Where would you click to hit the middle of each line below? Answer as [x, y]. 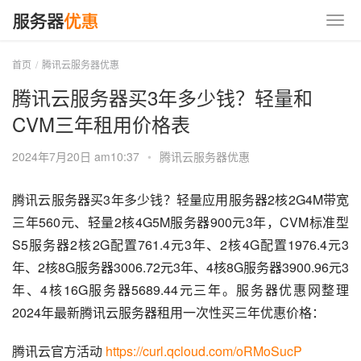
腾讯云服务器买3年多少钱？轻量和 [162, 97]
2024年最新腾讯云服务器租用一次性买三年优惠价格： [168, 312]
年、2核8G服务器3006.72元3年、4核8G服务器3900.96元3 [180, 267]
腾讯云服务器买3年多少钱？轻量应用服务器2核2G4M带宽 [180, 199]
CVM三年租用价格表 [101, 124]
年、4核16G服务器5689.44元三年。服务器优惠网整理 [180, 290]
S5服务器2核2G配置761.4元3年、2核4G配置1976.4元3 [180, 245]
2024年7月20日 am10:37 [77, 156]
